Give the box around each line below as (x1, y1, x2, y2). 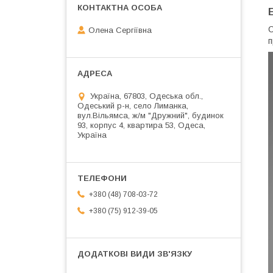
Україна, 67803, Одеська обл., (90, 91, 203, 101)
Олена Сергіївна (88, 26, 152, 35)
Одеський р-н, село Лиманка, (77, 101, 188, 111)
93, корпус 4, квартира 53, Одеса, (77, 121, 205, 130)
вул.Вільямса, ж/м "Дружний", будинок (77, 111, 224, 121)
